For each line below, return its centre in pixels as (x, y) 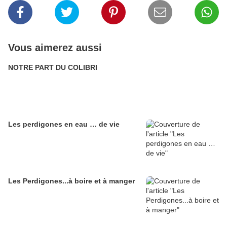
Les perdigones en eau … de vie (64, 124)
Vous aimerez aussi (55, 48)
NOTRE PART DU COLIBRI (53, 67)
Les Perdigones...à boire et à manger (71, 181)
